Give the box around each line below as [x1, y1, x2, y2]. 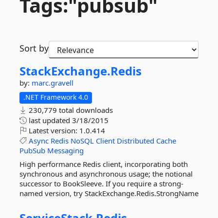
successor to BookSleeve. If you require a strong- [19, 179, 183, 188]
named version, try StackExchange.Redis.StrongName [19, 188, 199, 198]
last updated [27, 115, 72, 125]
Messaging [47, 145, 84, 155]
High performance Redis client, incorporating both [19, 159, 188, 169]
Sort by [19, 42, 49, 54]
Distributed [117, 136, 154, 145]
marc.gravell [32, 78, 73, 88]
